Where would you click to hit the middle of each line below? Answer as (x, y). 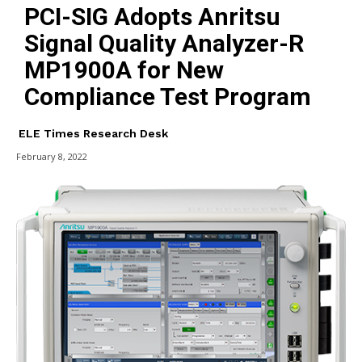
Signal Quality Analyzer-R (164, 43)
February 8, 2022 (52, 156)
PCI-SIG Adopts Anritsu (152, 16)
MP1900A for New (124, 69)
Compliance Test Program (168, 96)
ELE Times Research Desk (93, 133)
